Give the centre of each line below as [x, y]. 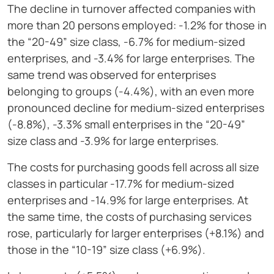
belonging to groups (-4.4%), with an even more [131, 91]
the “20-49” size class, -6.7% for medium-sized [126, 42]
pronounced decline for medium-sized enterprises [136, 108]
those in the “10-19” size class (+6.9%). [106, 250]
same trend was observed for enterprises [112, 75]
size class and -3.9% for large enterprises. [113, 141]
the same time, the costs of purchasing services [129, 217]
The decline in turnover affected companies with [131, 9]
